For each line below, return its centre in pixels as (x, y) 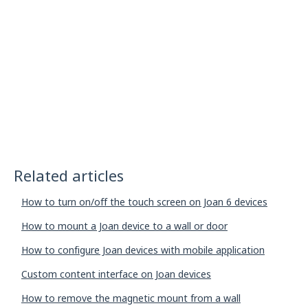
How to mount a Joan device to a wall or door (124, 226)
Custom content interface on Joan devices (116, 274)
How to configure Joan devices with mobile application (143, 250)
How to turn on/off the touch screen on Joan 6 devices (144, 202)
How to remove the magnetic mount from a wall (131, 298)
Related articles (68, 176)
